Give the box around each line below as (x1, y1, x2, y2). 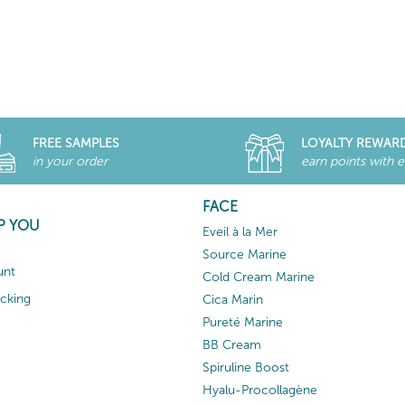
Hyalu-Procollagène (202, 381, 317, 398)
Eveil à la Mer (202, 223, 278, 240)
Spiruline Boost (202, 359, 289, 375)
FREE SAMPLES (33, 135, 119, 151)
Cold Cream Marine (202, 268, 315, 285)
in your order (33, 153, 108, 169)
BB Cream (202, 336, 261, 353)
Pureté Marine (202, 314, 283, 330)
